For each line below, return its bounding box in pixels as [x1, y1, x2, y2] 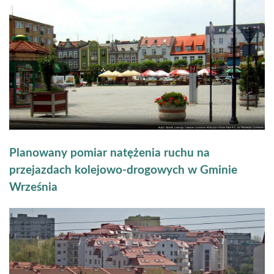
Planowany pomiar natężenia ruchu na [9, 147, 210, 160]
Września [9, 182, 57, 194]
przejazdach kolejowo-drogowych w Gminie [9, 165, 237, 177]
